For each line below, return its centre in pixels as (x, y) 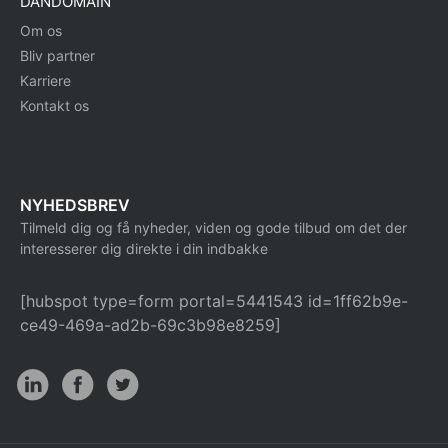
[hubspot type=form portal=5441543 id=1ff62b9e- (214, 301)
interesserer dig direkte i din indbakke (144, 249)
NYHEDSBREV (75, 205)
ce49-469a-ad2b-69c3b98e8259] (150, 325)
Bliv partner (57, 56)
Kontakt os (54, 106)
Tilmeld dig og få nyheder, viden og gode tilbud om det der (213, 228)
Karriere (45, 81)
